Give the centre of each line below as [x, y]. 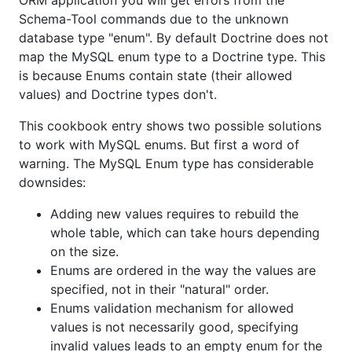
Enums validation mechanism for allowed [172, 308]
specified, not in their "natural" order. [159, 290]
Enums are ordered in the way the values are [183, 271]
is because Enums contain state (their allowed [156, 76]
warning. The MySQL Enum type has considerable [166, 164]
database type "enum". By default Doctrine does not [174, 38]
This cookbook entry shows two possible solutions [170, 126]
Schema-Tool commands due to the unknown [154, 19]
